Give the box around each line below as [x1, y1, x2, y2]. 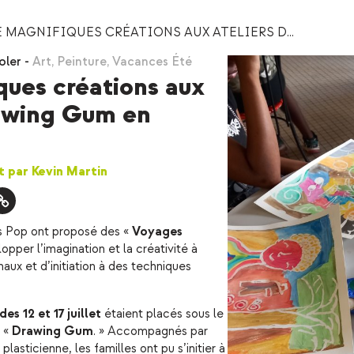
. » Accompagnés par [93, 324, 208, 339]
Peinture [57, 55, 107, 70]
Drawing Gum [12, 324, 93, 339]
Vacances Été [112, 55, 192, 70]
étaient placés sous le [101, 307, 224, 322]
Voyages [132, 224, 183, 239]
